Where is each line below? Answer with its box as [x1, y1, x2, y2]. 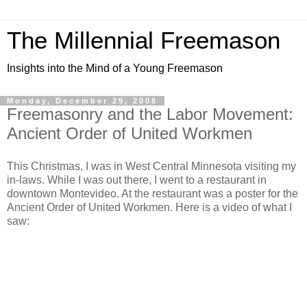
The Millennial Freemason [7, 27, 280, 53]
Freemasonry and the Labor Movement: [7, 105, 293, 123]
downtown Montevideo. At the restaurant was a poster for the [7, 187, 298, 199]
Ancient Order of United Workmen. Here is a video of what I [7, 201, 292, 213]
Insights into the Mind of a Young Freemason [7, 62, 223, 74]
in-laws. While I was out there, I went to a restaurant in [7, 173, 267, 186]
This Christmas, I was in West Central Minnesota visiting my [7, 160, 296, 172]
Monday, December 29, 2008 [7, 97, 158, 105]
